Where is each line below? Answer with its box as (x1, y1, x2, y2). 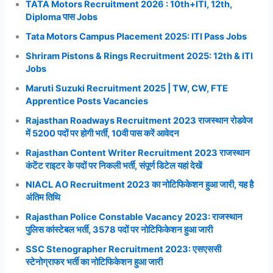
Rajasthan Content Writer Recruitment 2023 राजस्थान (26, 147, 250, 158)
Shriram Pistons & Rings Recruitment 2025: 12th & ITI (26, 50, 253, 62)
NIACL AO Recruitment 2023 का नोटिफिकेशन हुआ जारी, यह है (26, 179, 254, 191)
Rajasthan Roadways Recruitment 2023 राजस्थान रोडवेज (26, 115, 253, 126)
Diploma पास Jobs (26, 11, 98, 23)
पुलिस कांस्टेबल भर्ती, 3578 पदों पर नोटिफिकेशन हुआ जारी (26, 224, 213, 236)
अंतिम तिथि (26, 192, 61, 204)
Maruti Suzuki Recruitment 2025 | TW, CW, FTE (26, 82, 229, 94)
